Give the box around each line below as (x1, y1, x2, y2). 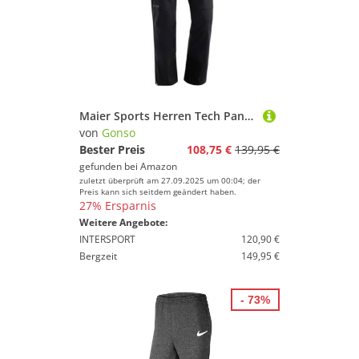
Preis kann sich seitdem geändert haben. (79, 186, 236, 197)
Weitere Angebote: (79, 216, 167, 229)
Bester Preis (79, 142, 145, 157)
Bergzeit (79, 249, 117, 263)
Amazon (140, 159, 177, 173)
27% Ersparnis (79, 198, 156, 213)
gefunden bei (79, 159, 140, 173)
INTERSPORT (79, 232, 135, 246)
